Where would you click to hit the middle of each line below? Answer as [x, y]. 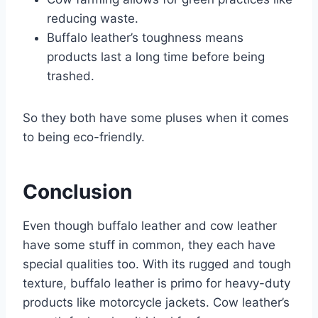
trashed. [71, 76]
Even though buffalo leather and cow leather [150, 225]
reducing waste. [93, 18]
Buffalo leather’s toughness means [145, 37]
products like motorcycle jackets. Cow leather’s [156, 302]
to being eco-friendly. [84, 137]
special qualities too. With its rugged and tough [157, 264]
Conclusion [77, 191]
